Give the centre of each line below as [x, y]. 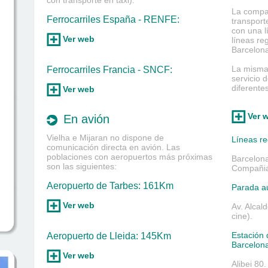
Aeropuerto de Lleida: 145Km [109, 236]
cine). [242, 216]
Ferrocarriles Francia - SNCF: [109, 70]
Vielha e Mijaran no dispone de [105, 138]
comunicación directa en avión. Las [113, 147]
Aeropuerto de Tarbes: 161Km [110, 186]
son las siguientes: [82, 166]
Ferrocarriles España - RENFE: [113, 19]
